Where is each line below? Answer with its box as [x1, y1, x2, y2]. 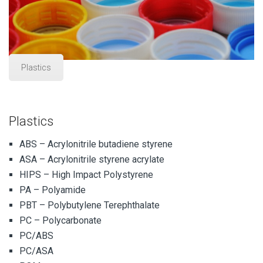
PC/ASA [19, 245, 53, 257]
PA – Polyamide [19, 184, 86, 195]
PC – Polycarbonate [19, 214, 102, 226]
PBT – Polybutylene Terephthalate [19, 199, 160, 211]
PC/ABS [19, 230, 53, 241]
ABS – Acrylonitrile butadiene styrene [19, 138, 173, 150]
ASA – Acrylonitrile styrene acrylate [19, 153, 164, 165]
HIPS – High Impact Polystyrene [19, 168, 153, 180]
